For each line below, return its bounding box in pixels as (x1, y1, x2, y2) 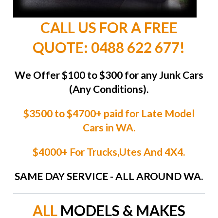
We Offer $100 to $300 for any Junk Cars (14, 69, 203, 81)
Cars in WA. (82, 121, 135, 134)
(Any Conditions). (69, 83, 149, 95)
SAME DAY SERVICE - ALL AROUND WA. (15, 170, 203, 182)
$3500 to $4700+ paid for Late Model (23, 107, 195, 120)
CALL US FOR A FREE (40, 19, 178, 36)
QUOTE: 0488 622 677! (33, 39, 185, 56)
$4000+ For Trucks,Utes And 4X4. (33, 145, 185, 158)
